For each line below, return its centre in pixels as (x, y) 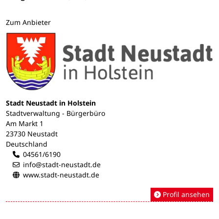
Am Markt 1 (25, 123)
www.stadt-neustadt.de (61, 175)
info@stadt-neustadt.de (62, 164)
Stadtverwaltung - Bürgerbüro (55, 113)
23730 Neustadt (32, 133)
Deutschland (27, 144)
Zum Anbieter (28, 22)
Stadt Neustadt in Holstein (51, 103)
